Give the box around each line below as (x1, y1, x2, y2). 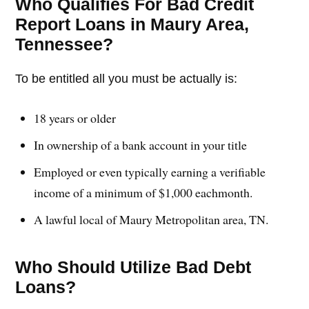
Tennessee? (15, 34, 114, 54)
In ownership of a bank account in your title (34, 136, 248, 153)
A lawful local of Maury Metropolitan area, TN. (34, 210, 269, 228)
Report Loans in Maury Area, (15, 14, 250, 34)
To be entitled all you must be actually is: (15, 72, 238, 86)
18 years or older (34, 109, 117, 126)
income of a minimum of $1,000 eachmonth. (34, 183, 253, 201)
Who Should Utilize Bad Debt (15, 257, 252, 277)
